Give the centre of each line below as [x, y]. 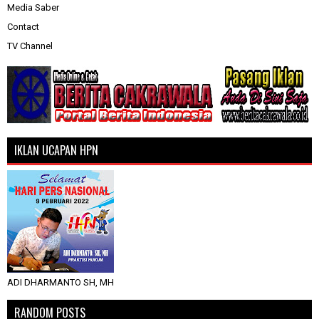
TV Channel [30, 46]
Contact [23, 27]
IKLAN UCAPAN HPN [56, 151]
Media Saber [33, 8]
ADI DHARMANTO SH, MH [61, 283]
